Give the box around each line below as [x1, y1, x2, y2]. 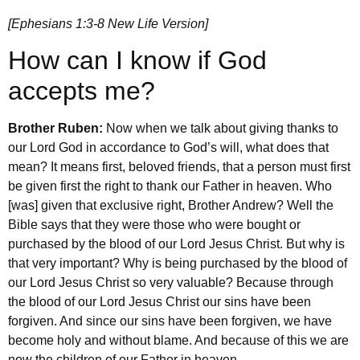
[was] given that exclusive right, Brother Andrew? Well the [8, 198, 333, 213]
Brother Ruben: [8, 121, 106, 136]
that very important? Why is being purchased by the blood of [8, 256, 347, 271]
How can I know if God [8, 46, 267, 76]
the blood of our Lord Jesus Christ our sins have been [8, 295, 311, 309]
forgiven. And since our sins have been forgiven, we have [8, 314, 332, 329]
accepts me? [8, 76, 155, 106]
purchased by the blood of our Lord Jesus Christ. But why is [8, 237, 345, 252]
